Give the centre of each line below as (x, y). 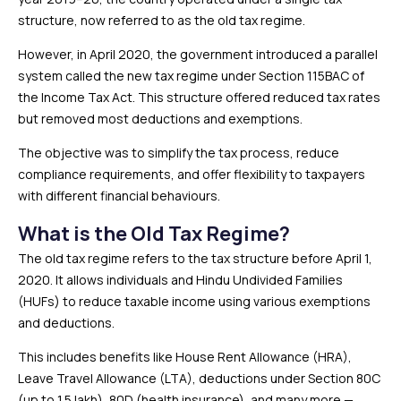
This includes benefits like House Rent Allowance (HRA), (185, 357)
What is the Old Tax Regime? (154, 234)
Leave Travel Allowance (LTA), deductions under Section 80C (199, 378)
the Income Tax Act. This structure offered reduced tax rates (199, 97)
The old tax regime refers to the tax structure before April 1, (195, 258)
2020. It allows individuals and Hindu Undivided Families (180, 280)
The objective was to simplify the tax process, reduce (179, 153)
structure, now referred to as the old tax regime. (163, 20)
